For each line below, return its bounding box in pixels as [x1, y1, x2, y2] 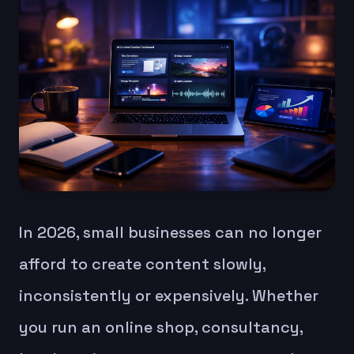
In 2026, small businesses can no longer [19, 221, 322, 243]
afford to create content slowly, [19, 253, 265, 274]
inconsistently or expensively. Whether [19, 284, 318, 306]
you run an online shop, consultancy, [19, 316, 303, 337]
